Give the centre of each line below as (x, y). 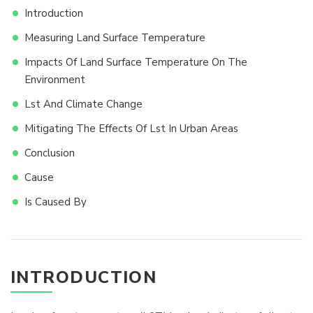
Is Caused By (56, 202)
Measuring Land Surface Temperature (115, 38)
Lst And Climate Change (83, 104)
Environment (55, 80)
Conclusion (50, 153)
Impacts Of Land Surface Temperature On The (136, 62)
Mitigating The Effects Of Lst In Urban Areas (131, 129)
